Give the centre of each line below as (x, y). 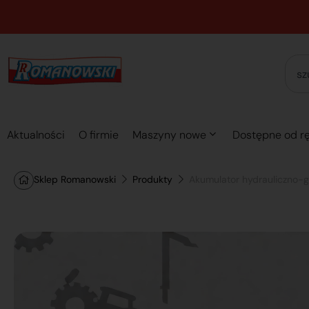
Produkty (152, 179)
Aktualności (36, 135)
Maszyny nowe (169, 135)
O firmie (99, 135)
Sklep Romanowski (75, 179)
